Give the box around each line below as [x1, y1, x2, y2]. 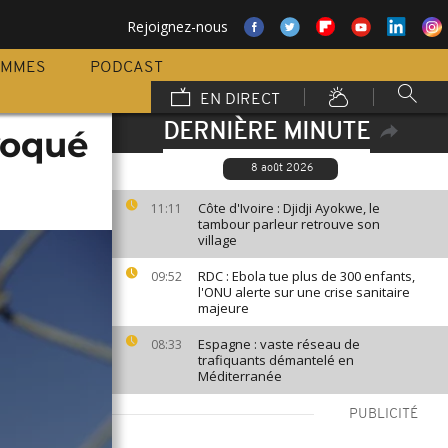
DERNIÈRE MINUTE [162, 121, 370, 145]
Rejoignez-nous [127, 17, 228, 36]
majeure [198, 299, 249, 317]
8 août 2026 [250, 163, 313, 174]
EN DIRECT [196, 92, 280, 108]
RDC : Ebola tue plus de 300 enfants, [198, 267, 415, 285]
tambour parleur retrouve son [198, 215, 380, 233]
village [198, 231, 237, 249]
